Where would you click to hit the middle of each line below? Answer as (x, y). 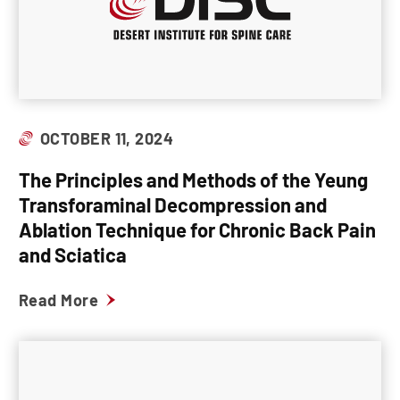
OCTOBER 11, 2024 (107, 138)
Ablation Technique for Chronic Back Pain (197, 229)
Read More (59, 300)
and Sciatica (73, 254)
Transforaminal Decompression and (173, 204)
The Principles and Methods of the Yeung (193, 179)
